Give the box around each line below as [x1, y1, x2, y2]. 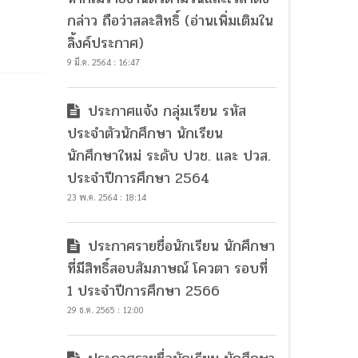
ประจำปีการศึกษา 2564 [66, 167, 209, 190]
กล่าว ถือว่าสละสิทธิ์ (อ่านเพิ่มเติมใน [66, 10, 273, 33]
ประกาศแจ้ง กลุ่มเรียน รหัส [82, 100, 246, 123]
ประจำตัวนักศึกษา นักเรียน [66, 122, 223, 145]
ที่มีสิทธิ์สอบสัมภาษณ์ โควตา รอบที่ [66, 257, 268, 280]
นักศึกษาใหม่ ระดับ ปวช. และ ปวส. [66, 145, 271, 168]
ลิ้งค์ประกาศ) [66, 32, 144, 55]
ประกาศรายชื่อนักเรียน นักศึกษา [82, 235, 275, 258]
